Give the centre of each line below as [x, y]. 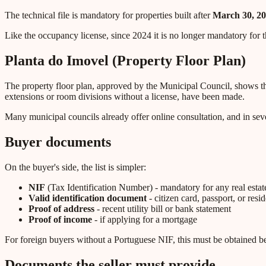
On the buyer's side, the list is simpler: [75, 167]
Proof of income [60, 219]
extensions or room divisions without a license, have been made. [125, 97]
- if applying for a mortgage [145, 219]
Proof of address [61, 208]
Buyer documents [58, 142]
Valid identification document [88, 198]
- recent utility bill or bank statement [163, 208]
